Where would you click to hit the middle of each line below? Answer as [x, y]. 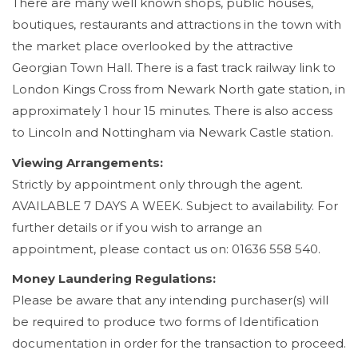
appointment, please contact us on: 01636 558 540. [166, 249]
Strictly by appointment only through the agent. [157, 184]
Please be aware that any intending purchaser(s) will [170, 300]
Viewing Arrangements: [88, 162]
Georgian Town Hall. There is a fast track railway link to [174, 68]
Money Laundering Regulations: [114, 278]
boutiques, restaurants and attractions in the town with [177, 24]
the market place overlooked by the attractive [153, 46]
